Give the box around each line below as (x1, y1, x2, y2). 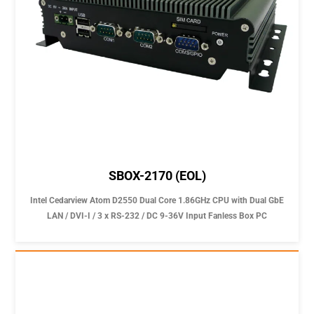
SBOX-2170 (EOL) (108, 168, 206, 183)
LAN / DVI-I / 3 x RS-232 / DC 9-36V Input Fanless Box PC (47, 210, 267, 221)
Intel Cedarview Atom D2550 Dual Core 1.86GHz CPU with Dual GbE (30, 195, 284, 205)
